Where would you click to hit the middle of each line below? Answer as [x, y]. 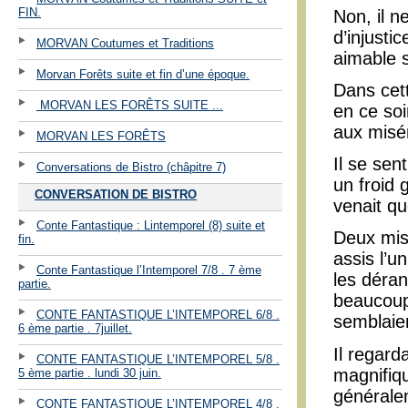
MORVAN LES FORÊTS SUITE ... [130, 105]
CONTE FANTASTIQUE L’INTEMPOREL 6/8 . [158, 314]
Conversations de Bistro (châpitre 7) [131, 167]
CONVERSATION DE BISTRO [116, 194]
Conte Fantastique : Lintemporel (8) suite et [151, 225]
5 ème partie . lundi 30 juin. [90, 372]
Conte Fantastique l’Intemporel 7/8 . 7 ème [149, 270]
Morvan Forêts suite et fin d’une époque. [143, 74]
